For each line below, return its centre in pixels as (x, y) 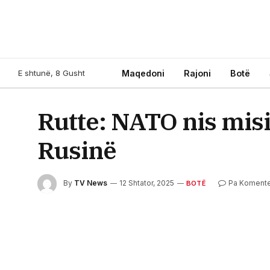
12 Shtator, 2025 (147, 183)
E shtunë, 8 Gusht (52, 73)
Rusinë (77, 150)
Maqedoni (143, 73)
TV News (91, 183)
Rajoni (197, 73)
